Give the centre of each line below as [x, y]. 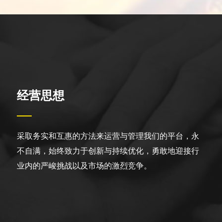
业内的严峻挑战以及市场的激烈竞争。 [84, 166]
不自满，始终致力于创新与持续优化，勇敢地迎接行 [108, 151]
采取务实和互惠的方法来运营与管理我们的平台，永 [108, 136]
